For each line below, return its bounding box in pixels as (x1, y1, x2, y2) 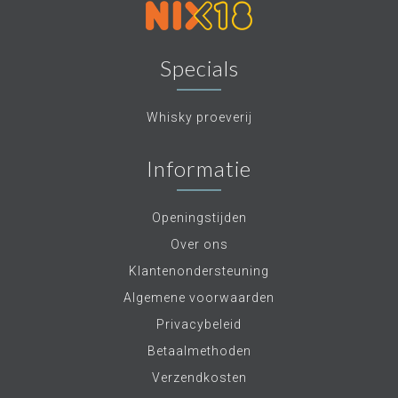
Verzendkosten (151, 370, 247, 385)
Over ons (170, 236, 228, 251)
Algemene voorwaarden (123, 290, 275, 305)
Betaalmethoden (147, 343, 251, 358)
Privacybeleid (156, 316, 242, 331)
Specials (159, 54, 239, 81)
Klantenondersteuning (129, 263, 269, 278)
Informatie (147, 155, 251, 181)
